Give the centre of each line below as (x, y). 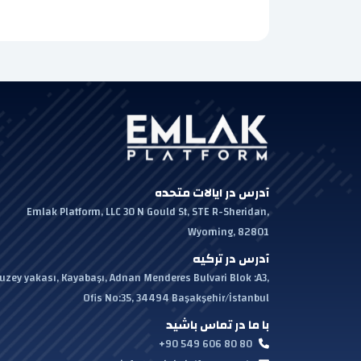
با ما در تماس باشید (218, 325)
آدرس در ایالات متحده (212, 193)
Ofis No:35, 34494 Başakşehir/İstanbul (176, 298)
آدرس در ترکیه (231, 259)
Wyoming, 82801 (228, 232)
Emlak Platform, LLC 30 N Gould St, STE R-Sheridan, (148, 212)
